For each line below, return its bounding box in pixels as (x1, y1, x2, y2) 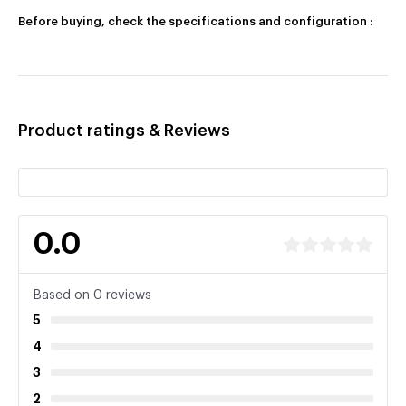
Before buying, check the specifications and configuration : (18, 15, 373, 27)
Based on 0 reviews (33, 289, 151, 302)
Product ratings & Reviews (18, 122, 230, 139)
